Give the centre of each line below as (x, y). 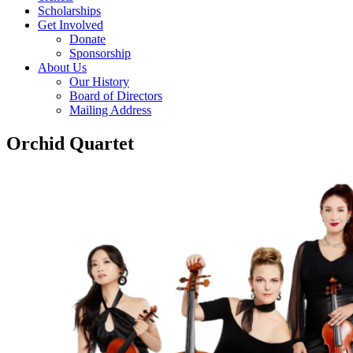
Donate (87, 39)
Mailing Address (110, 110)
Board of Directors (116, 95)
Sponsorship (100, 53)
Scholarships (69, 10)
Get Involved (71, 24)
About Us (62, 67)
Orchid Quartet (70, 143)
